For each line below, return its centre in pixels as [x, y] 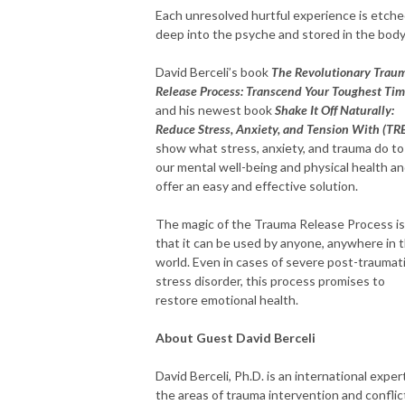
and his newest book [215, 109]
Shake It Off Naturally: [334, 109]
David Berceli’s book [213, 71]
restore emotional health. [227, 299]
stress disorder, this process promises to [270, 280]
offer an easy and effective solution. [257, 185]
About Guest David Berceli [235, 337]
